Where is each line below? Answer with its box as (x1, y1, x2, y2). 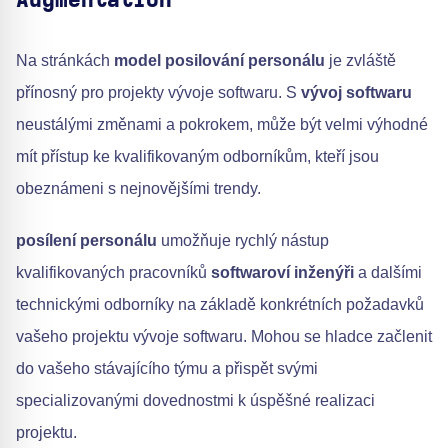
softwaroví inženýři (211, 264, 354, 282)
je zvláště (325, 52, 396, 70)
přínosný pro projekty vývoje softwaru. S (16, 84, 301, 102)
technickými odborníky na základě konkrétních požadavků (16, 296, 424, 314)
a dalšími (354, 264, 422, 282)
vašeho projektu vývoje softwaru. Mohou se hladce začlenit (16, 328, 432, 346)
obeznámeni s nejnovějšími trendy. (16, 180, 261, 198)
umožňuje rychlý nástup (157, 232, 329, 250)
